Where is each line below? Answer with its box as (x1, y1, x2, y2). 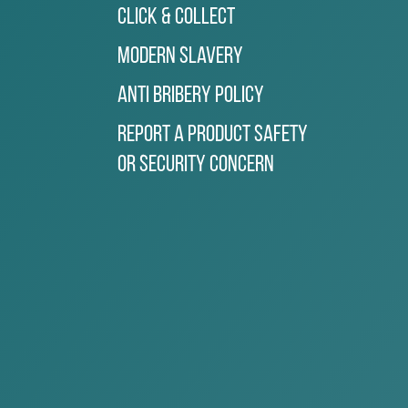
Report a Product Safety (117, 122, 309, 148)
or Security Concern (117, 152, 275, 178)
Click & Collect (117, 5, 236, 30)
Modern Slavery (117, 44, 244, 69)
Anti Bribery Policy (117, 83, 265, 108)
